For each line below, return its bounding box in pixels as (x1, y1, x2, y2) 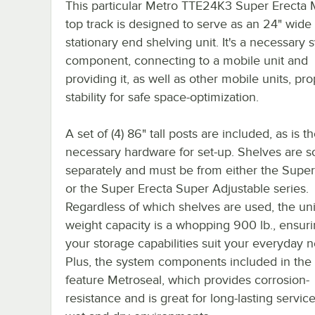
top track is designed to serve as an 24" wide (65, 16, 311, 31)
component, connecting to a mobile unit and (65, 53, 308, 67)
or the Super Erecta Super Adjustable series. (65, 181, 309, 195)
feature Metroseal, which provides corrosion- (65, 272, 309, 287)
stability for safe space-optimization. (65, 89, 259, 104)
